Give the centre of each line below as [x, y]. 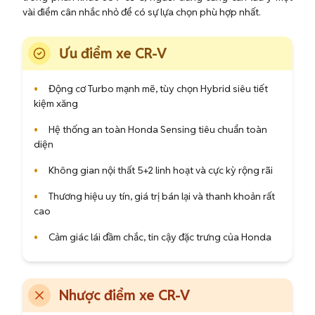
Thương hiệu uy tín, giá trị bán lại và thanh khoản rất [161, 196]
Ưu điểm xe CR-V [113, 53]
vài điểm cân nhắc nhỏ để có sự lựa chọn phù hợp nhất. [142, 12]
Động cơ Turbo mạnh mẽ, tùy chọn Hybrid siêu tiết [157, 89]
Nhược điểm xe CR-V [124, 295]
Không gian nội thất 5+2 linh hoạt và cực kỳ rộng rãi [160, 170]
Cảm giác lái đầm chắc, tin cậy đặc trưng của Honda [159, 237]
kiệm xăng [56, 103]
